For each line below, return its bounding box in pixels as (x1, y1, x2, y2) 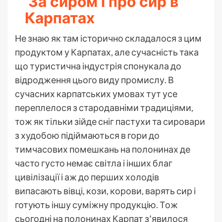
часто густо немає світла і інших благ (15, 157, 172, 168)
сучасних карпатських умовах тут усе (15, 88, 177, 99)
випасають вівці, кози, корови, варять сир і (15, 185, 196, 196)
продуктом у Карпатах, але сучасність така (15, 46, 199, 57)
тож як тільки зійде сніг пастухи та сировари (15, 115, 205, 127)
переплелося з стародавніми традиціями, (15, 102, 193, 113)
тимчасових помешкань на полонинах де (15, 143, 190, 155)
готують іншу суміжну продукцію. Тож (15, 199, 178, 210)
